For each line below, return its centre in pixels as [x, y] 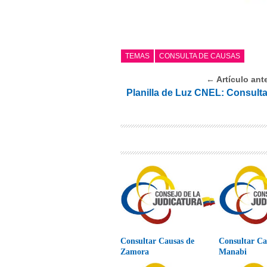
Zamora [135, 252]
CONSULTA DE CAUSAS [200, 56]
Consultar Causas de [158, 241]
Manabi [233, 252]
